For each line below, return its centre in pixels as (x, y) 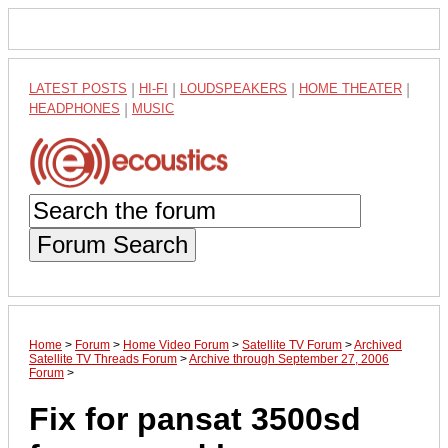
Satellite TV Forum (292, 344)
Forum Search (112, 244)
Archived (378, 344)
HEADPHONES (74, 108)
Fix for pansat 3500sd (195, 419)
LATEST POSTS (78, 88)
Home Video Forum (176, 344)
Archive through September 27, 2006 (289, 358)
